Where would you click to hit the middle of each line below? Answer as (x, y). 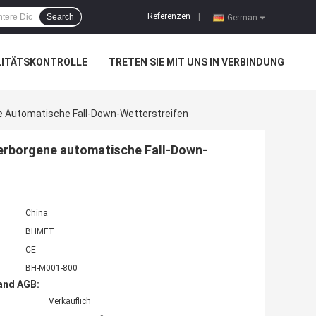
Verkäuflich (70, 302)
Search (60, 17)
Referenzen (169, 17)
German (242, 17)
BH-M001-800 (51, 268)
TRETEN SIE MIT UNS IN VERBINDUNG (196, 62)
